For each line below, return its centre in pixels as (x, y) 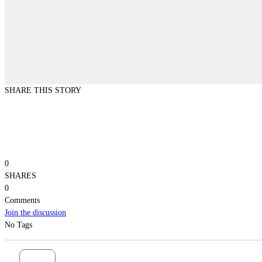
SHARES (20, 175)
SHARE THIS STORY (43, 90)
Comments (22, 200)
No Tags (18, 225)
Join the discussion (35, 212)
